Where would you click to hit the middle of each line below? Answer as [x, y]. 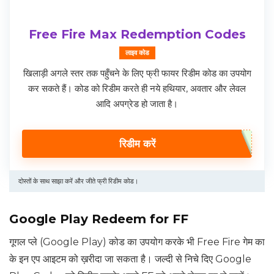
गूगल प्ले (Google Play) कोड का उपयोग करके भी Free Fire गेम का [137, 242]
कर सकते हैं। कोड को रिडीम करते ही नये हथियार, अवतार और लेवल [137, 89]
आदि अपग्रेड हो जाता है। [137, 104]
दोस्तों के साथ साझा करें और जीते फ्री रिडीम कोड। [78, 181]
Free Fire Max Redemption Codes [137, 35]
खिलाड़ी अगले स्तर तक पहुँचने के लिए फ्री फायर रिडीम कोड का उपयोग [137, 73]
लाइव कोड [137, 53]
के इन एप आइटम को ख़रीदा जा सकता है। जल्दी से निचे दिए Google [130, 259]
